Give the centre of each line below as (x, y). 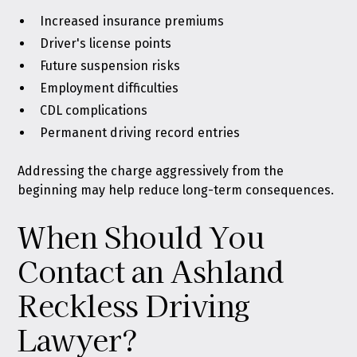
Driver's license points (106, 43)
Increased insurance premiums (132, 21)
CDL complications (94, 110)
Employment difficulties (110, 88)
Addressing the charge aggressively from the (151, 171)
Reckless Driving (134, 304)
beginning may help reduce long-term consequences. (176, 190)
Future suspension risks (110, 66)
